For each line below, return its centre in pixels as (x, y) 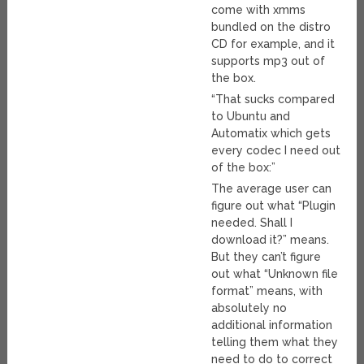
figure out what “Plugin (274, 206)
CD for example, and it (273, 44)
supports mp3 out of (269, 61)
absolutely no (249, 308)
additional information (272, 325)
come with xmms (259, 10)
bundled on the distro (271, 27)
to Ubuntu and (251, 117)
